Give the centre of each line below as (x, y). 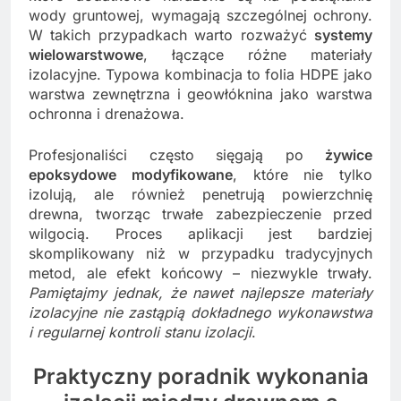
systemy (343, 34)
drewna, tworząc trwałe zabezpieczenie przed (200, 213)
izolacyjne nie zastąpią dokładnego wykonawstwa (200, 312)
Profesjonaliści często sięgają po (177, 154)
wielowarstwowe (86, 54)
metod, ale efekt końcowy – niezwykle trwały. (200, 273)
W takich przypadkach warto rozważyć (171, 34)
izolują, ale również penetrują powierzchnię (200, 194)
